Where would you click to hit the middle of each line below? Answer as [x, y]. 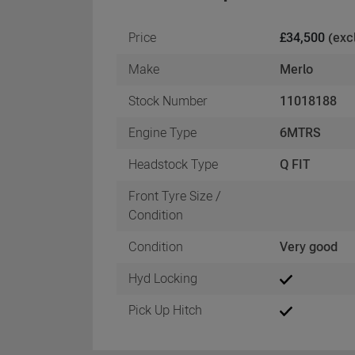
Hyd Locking [163, 278]
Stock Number [168, 101]
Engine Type [162, 132]
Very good [309, 246]
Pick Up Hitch [165, 310]
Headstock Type [173, 164]
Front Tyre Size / [175, 196]
